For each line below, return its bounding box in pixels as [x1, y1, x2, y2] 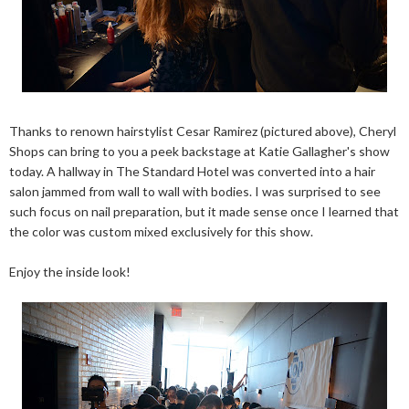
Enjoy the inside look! [9, 264, 131, 279]
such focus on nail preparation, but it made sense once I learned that [9, 204, 399, 219]
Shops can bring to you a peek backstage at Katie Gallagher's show [9, 143, 390, 159]
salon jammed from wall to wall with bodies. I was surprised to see [9, 184, 381, 199]
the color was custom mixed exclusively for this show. [9, 224, 313, 239]
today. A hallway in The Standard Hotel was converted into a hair [9, 163, 375, 179]
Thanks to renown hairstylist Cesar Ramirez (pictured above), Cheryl [9, 123, 396, 139]
